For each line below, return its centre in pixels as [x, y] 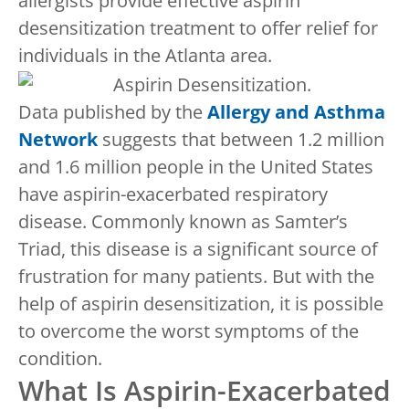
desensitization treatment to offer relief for [198, 28]
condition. [60, 358]
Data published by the [113, 111]
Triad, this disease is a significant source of [198, 248]
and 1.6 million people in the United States [196, 166]
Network [58, 139]
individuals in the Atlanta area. [145, 55]
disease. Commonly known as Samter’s [183, 221]
